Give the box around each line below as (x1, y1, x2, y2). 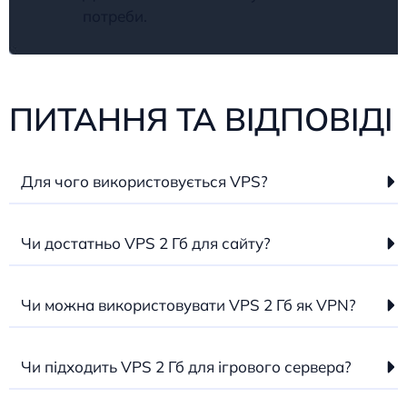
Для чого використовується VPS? (21, 171, 268, 191)
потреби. (83, 5, 147, 25)
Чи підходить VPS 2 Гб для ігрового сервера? (21, 356, 352, 376)
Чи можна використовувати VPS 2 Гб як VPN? (21, 294, 356, 314)
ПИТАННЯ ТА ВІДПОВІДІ (9, 98, 392, 139)
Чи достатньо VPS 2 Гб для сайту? (21, 233, 271, 253)
